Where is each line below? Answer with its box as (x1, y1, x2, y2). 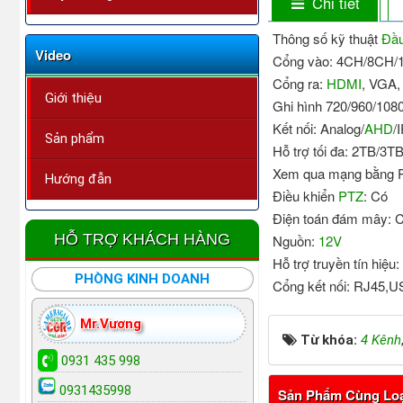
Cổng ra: (273, 74, 327, 94)
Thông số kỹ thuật (273, 29, 382, 49)
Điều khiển (273, 186, 339, 206)
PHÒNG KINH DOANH (75, 271, 210, 288)
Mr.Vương (80, 316, 141, 333)
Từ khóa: (300, 332, 362, 349)
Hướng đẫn (45, 171, 112, 188)
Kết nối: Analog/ (273, 119, 365, 139)
